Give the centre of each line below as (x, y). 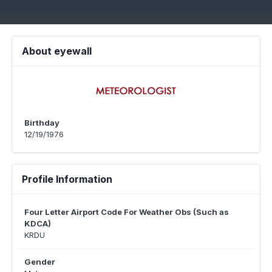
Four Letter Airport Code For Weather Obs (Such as (127, 212)
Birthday (42, 123)
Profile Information (67, 179)
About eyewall (57, 51)
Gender (40, 262)
